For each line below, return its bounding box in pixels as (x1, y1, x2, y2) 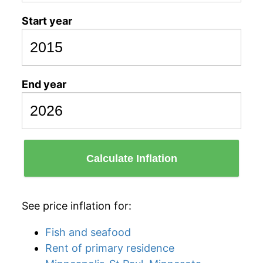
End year (22, 78, 66, 90)
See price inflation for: (22, 200, 131, 212)
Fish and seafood (45, 226, 131, 238)
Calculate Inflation (86, 152, 177, 164)
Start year (22, 15, 72, 27)
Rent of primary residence (45, 242, 174, 254)
